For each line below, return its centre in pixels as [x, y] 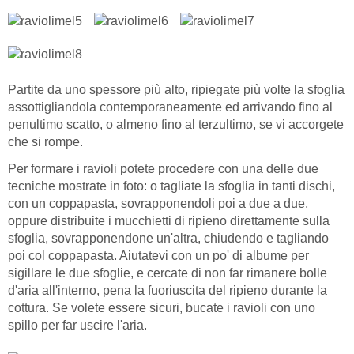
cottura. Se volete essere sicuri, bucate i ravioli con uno [162, 308]
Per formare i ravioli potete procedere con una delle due [163, 169]
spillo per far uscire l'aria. [77, 326]
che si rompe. [45, 141]
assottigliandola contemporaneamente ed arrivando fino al [170, 107]
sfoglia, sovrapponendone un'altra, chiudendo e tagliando [168, 239]
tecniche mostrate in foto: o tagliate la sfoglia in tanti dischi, [171, 186]
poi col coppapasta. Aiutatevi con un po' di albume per [158, 256]
